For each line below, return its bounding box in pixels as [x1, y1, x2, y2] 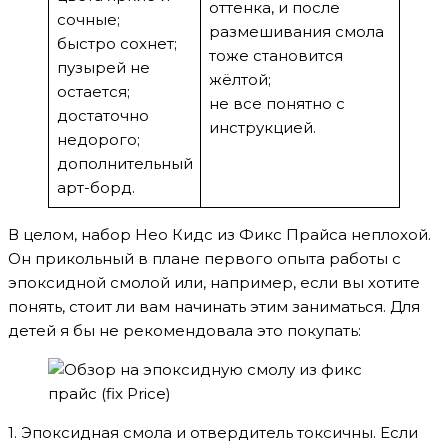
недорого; [56, 130, 140, 150]
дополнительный [56, 154, 193, 174]
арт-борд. [56, 178, 143, 198]
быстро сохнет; [56, 34, 177, 54]
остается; [56, 82, 130, 102]
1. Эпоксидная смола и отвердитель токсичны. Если [8, 423, 418, 443]
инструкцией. [208, 118, 324, 138]
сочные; [56, 10, 120, 30]
